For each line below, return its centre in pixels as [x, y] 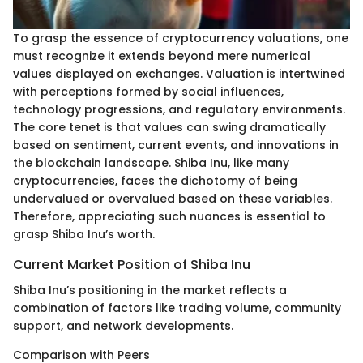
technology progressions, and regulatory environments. [179, 109]
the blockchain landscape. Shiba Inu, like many [151, 162]
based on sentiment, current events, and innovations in [176, 145]
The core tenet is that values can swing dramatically [169, 127]
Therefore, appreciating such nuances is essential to [169, 216]
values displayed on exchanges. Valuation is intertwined [179, 73]
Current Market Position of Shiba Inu [132, 264]
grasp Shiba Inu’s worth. [84, 234]
